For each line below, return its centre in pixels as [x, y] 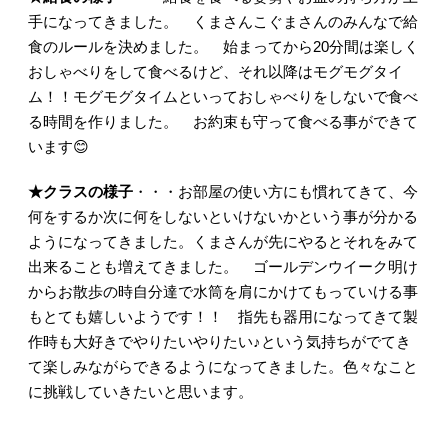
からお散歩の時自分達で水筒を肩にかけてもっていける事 [222, 292]
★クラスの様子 [80, 192]
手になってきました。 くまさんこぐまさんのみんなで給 [222, 22]
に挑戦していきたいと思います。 [140, 392]
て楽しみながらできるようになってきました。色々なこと [222, 367]
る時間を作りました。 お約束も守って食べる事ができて [222, 122]
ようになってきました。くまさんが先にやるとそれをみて [222, 242]
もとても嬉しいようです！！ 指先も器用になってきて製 [222, 317]
